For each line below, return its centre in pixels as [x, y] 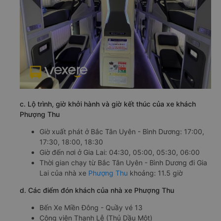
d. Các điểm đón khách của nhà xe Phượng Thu [97, 190]
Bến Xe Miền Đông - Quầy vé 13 [91, 207]
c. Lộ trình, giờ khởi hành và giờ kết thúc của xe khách [108, 104]
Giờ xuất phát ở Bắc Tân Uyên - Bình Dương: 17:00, [122, 131]
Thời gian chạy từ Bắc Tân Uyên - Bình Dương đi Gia [123, 162]
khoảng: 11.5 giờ [155, 173]
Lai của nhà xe [64, 173]
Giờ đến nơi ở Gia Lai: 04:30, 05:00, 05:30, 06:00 [120, 152]
